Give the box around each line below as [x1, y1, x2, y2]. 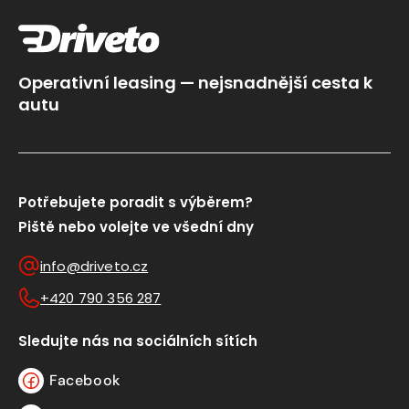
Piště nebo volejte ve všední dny [18, 216, 254, 236]
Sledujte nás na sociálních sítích [18, 330, 257, 351]
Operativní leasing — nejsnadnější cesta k [18, 70, 372, 94]
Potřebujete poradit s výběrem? [18, 192, 253, 212]
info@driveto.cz [40, 256, 149, 276]
